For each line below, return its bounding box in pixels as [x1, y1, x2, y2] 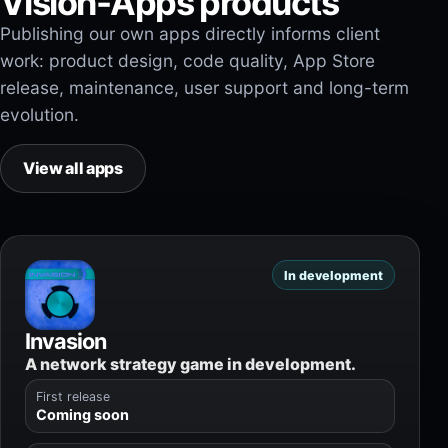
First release [36, 389, 110, 404]
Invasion [25, 328, 107, 354]
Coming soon [36, 406, 129, 423]
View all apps [23, 158, 123, 178]
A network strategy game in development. [25, 354, 356, 374]
